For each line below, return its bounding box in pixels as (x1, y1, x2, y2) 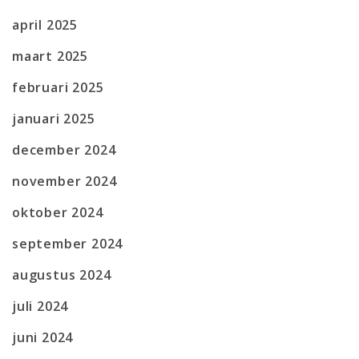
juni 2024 (12, 328, 74, 346)
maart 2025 (12, 46, 88, 65)
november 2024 (12, 171, 117, 190)
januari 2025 (12, 109, 95, 127)
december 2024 (12, 140, 116, 159)
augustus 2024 (12, 265, 111, 284)
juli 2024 (12, 296, 69, 315)
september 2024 (12, 234, 123, 252)
